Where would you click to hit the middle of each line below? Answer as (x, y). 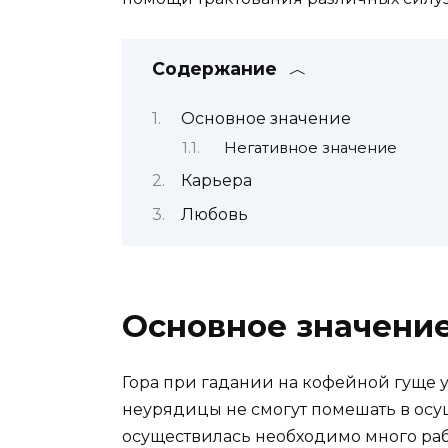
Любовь (214, 214)
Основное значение (266, 118)
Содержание (214, 69)
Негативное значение (310, 147)
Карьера (216, 181)
